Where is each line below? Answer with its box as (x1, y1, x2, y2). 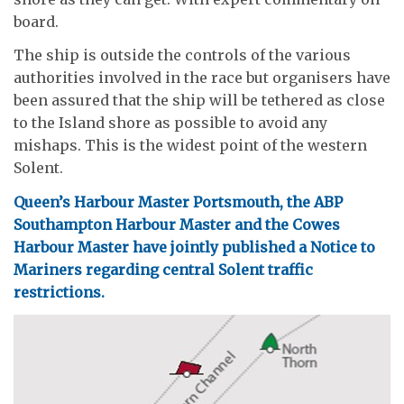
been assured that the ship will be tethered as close (14, 91, 385, 110)
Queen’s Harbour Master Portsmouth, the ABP (14, 192, 343, 211)
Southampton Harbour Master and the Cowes (14, 215, 340, 234)
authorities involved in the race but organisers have (14, 69, 390, 87)
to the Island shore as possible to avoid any (14, 114, 327, 133)
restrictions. (14, 282, 105, 301)
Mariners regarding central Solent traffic (14, 260, 313, 279)
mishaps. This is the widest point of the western (14, 136, 367, 155)
